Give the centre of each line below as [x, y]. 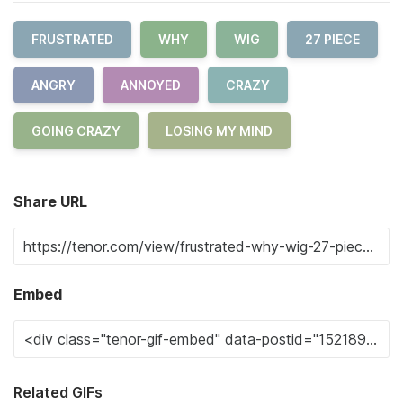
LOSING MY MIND [219, 131]
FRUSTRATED [72, 39]
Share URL [50, 201]
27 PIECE [332, 39]
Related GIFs [58, 392]
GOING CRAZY [76, 131]
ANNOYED [151, 85]
